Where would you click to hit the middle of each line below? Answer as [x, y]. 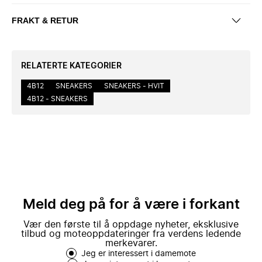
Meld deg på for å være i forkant [131, 205]
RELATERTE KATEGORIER [71, 66]
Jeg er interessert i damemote [139, 254]
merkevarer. [131, 243]
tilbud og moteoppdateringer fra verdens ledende [131, 234]
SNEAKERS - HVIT [134, 86]
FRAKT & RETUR [45, 20]
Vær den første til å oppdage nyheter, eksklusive [131, 225]
